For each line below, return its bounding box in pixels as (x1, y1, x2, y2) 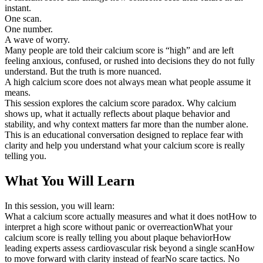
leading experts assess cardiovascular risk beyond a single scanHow (5, 242, 255, 253)
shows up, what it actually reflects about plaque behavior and (5, 108, 230, 119)
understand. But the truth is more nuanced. (5, 66, 161, 76)
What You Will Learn (5, 173, 134, 188)
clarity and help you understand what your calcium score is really (5, 140, 245, 150)
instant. (5, 2, 31, 13)
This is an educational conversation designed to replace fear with (5, 129, 243, 140)
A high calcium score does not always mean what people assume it (5, 76, 251, 87)
